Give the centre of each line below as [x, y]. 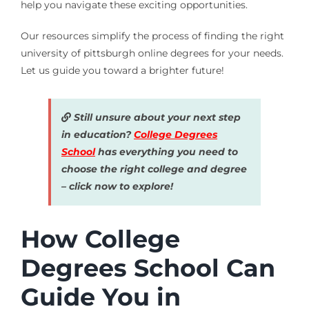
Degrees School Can [148, 268]
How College [100, 239]
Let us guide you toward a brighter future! [122, 71]
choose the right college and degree [154, 169]
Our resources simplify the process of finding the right [152, 36]
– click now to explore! [117, 187]
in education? [97, 135]
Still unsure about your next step [156, 118]
